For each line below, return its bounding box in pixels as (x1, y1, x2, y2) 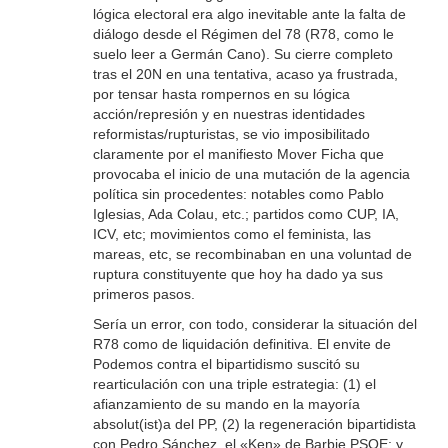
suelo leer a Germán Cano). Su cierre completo (92, 46, 393, 63)
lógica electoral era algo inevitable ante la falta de (92, 6, 406, 23)
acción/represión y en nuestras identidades (92, 106, 365, 123)
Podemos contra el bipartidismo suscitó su (92, 356, 360, 373)
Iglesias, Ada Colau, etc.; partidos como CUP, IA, (92, 206, 399, 223)
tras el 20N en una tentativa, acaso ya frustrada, (92, 66, 398, 83)
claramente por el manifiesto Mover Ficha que (92, 146, 384, 163)
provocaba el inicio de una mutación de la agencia (92, 166, 410, 183)
